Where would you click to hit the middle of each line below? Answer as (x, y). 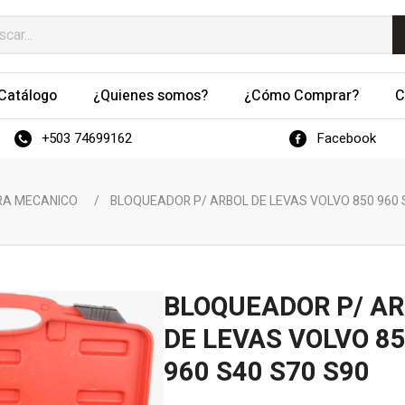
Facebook (346, 138)
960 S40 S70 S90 (266, 372)
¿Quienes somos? (150, 96)
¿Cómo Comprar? (301, 96)
